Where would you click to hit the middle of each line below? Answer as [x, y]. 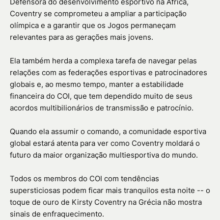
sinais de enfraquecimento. [57, 214]
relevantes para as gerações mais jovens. [82, 37]
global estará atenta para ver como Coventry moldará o [105, 143]
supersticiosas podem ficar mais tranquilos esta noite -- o [110, 191]
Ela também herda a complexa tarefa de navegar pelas [103, 61]
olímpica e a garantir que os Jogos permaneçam [93, 26]
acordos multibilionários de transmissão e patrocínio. [102, 108]
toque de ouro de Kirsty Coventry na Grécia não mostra [106, 202]
